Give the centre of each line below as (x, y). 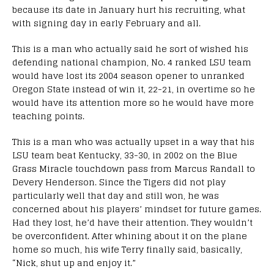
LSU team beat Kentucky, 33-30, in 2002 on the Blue (125, 155)
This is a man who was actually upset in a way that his (133, 141)
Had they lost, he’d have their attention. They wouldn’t (132, 222)
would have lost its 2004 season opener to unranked (128, 75)
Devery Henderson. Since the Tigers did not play (119, 182)
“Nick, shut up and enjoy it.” (74, 262)
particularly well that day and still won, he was (116, 195)
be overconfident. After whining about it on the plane (130, 235)
